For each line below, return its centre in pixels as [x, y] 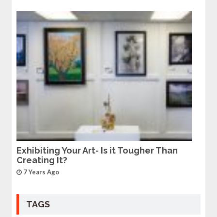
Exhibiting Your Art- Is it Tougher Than [97, 150]
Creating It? [42, 160]
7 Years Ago [41, 172]
